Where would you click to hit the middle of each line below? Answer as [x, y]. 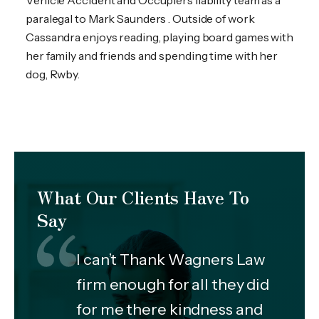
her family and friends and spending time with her [152, 56]
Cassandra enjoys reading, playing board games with [159, 37]
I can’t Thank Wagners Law [171, 259]
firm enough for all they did [173, 284]
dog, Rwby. [53, 74]
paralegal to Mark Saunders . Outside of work [140, 19]
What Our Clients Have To [143, 197]
